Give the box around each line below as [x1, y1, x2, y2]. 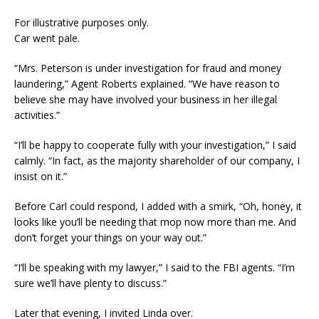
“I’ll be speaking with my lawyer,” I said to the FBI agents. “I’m [14, 261, 295, 275]
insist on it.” [14, 169, 67, 184]
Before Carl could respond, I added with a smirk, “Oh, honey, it [14, 199, 302, 214]
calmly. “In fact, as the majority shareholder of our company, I [14, 154, 300, 168]
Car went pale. [14, 31, 80, 46]
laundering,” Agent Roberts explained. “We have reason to [14, 77, 280, 91]
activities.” [14, 108, 60, 122]
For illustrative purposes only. [14, 16, 149, 30]
